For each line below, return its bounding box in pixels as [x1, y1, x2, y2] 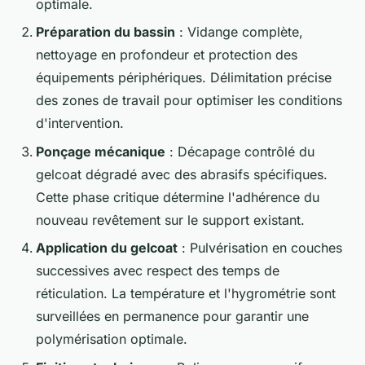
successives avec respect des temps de [36, 262, 279, 279]
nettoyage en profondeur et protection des [36, 46, 297, 64]
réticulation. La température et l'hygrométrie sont [36, 285, 336, 302]
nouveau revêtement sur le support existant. [36, 211, 305, 228]
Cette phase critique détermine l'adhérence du [36, 188, 319, 205]
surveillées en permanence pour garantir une [36, 308, 309, 325]
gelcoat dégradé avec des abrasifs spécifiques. [36, 165, 328, 182]
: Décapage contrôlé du [165, 143, 314, 160]
